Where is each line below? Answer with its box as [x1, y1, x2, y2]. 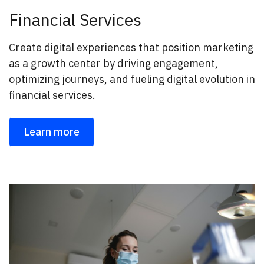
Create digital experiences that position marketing [9, 41, 253, 55]
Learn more [24, 125, 80, 139]
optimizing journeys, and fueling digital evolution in [9, 72, 255, 87]
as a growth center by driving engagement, [9, 57, 218, 71]
